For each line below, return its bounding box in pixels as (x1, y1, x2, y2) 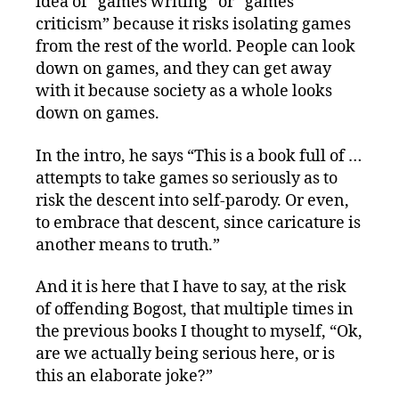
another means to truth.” (36, 234, 220, 256)
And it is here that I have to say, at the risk (36, 277, 346, 298)
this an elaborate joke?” (36, 366, 213, 387)
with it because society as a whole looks (36, 81, 332, 102)
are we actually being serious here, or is (36, 344, 335, 365)
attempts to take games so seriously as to (36, 167, 338, 189)
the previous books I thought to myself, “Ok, (36, 322, 362, 343)
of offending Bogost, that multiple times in (36, 299, 354, 321)
